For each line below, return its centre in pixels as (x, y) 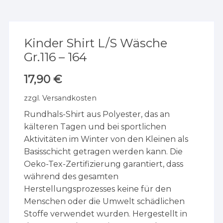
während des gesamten (71, 177)
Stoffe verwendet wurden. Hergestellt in (106, 214)
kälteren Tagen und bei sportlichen (95, 127)
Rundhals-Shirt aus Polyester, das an (97, 114)
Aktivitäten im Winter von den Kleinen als (106, 139)
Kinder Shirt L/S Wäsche (96, 43)
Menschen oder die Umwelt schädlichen (105, 202)
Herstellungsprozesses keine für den (98, 189)
